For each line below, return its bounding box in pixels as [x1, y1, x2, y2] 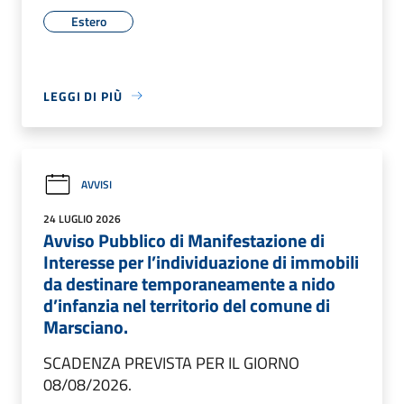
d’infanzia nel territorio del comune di [43, 290, 330, 319]
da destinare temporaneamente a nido [43, 269, 335, 298]
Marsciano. [43, 312, 128, 341]
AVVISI [81, 176, 112, 194]
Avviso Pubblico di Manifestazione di [43, 225, 325, 254]
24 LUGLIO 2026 [43, 209, 121, 227]
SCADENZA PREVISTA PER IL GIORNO [43, 350, 299, 375]
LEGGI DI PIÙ [43, 86, 123, 106]
